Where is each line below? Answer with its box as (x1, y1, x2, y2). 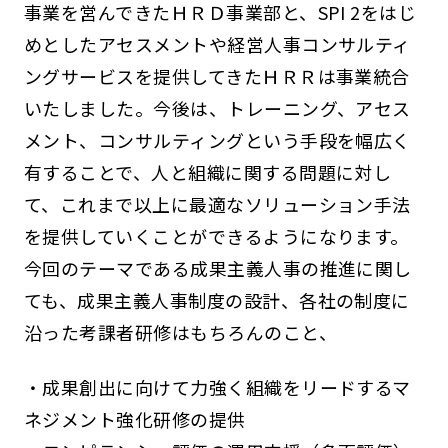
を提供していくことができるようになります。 (23, 222, 409, 249)
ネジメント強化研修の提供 (23, 406, 246, 433)
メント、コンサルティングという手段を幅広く (23, 126, 411, 153)
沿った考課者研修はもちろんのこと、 (23, 318, 338, 345)
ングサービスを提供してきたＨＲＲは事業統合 (23, 62, 410, 89)
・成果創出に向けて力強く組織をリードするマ (23, 374, 411, 401)
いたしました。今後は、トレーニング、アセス (23, 94, 411, 121)
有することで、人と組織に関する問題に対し (23, 158, 392, 185)
